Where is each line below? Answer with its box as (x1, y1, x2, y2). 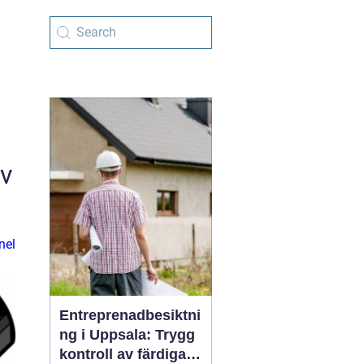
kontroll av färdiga (59, 346, 186, 362)
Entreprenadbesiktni (59, 307, 201, 323)
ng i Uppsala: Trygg (59, 327, 195, 343)
